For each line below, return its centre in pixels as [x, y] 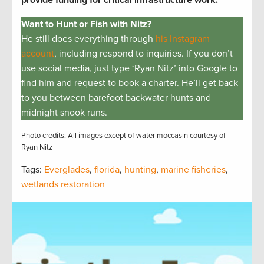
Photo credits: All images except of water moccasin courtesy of [123, 135]
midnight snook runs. [65, 112]
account [38, 53]
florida [107, 169]
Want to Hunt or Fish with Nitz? [86, 24]
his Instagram [183, 39]
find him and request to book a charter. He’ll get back [130, 83]
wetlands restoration [63, 184]
